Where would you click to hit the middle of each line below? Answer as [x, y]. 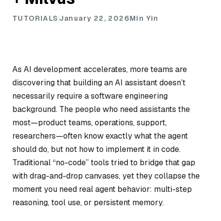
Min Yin [144, 18]
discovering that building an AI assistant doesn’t [99, 83]
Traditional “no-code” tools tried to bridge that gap [104, 163]
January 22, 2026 [94, 18]
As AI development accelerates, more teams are [100, 69]
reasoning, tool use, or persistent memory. [88, 203]
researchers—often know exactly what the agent [100, 136]
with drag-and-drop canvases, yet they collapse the [106, 176]
